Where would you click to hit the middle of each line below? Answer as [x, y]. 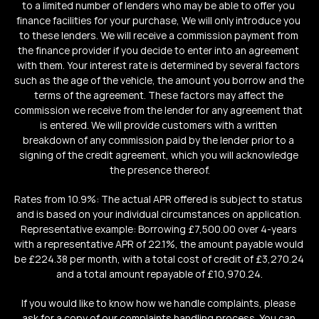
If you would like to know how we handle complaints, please [158, 303]
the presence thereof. [159, 170]
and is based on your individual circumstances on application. [158, 214]
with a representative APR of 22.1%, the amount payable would [159, 244]
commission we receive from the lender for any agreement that [158, 110]
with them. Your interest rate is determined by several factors [158, 65]
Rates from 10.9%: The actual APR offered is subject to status [158, 199]
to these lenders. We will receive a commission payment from [158, 35]
